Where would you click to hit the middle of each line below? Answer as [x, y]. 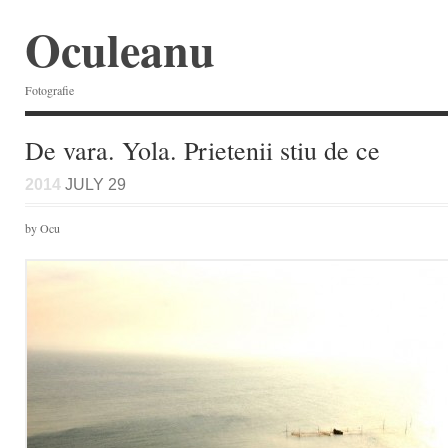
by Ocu [42, 228]
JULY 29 [93, 184]
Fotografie [49, 90]
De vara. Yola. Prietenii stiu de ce [202, 150]
